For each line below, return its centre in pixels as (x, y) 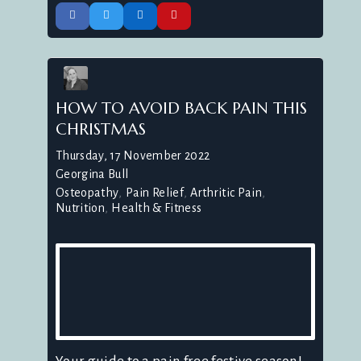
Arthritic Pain (226, 193)
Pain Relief (155, 193)
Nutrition (80, 208)
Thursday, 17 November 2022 (133, 156)
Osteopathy (87, 193)
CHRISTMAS (101, 130)
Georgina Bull (92, 174)
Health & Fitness (157, 208)
